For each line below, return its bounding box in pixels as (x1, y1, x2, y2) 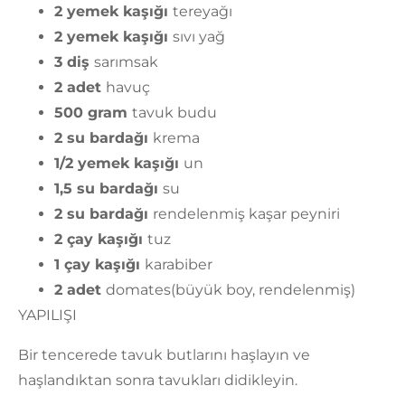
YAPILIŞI (18, 306, 77, 325)
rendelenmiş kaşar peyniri (153, 205, 340, 223)
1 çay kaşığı (54, 256, 145, 274)
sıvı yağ (173, 28, 225, 46)
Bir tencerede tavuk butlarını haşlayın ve (18, 346, 310, 364)
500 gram (54, 104, 132, 122)
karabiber (145, 256, 212, 274)
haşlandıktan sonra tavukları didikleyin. (18, 372, 297, 390)
